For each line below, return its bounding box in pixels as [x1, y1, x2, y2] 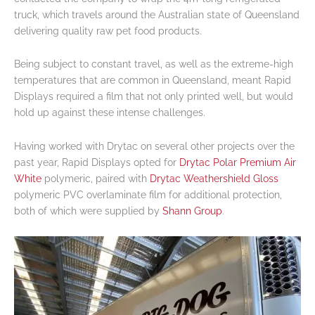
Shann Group [162, 205, 222, 217]
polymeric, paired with [41, 172, 150, 184]
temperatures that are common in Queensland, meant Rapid [14, 75, 291, 86]
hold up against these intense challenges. [14, 107, 205, 119]
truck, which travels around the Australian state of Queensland [14, 8, 300, 20]
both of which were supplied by [14, 205, 162, 217]
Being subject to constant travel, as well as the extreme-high [14, 58, 293, 70]
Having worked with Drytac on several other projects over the [14, 140, 295, 152]
